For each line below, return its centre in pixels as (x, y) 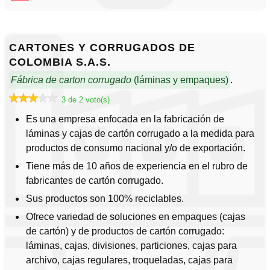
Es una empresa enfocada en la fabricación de (125, 119)
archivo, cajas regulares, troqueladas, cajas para (129, 260)
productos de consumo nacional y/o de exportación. (136, 148)
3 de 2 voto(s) (86, 100)
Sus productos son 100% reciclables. (105, 199)
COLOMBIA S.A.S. (60, 62)
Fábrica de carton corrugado (71, 80)
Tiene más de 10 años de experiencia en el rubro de (137, 166)
